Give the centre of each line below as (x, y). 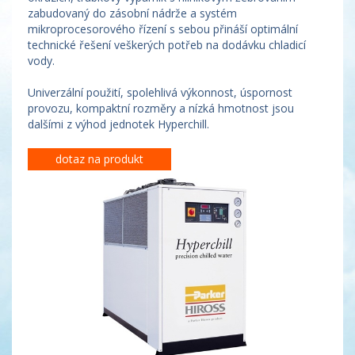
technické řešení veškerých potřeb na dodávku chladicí (167, 45)
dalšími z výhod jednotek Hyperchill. (118, 124)
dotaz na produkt (99, 159)
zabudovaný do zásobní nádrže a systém (132, 13)
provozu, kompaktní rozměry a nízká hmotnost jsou (161, 108)
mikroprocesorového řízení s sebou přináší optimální (163, 29)
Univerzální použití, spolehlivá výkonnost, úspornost (160, 92)
